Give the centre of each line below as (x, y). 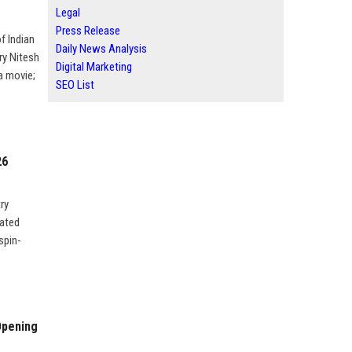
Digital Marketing (94, 67)
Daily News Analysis (101, 49)
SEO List (75, 85)
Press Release (88, 31)
